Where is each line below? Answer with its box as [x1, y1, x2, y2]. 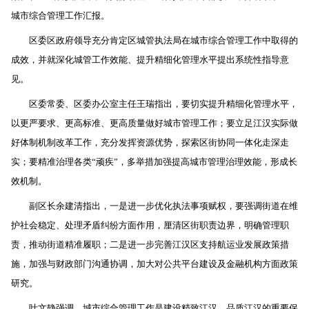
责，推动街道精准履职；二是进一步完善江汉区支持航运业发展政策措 [11, 239, 289, 250]
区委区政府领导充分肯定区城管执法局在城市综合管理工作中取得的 [29, 35, 298, 46]
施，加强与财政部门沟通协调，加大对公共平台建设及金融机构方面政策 [11, 259, 298, 269]
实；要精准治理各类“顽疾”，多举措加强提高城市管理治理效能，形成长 [11, 157, 297, 167]
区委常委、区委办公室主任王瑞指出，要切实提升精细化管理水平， [29, 99, 298, 109]
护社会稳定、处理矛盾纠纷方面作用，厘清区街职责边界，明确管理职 [11, 220, 289, 230]
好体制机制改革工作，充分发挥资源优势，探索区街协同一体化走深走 [11, 137, 289, 148]
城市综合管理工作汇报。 [11, 10, 110, 21]
